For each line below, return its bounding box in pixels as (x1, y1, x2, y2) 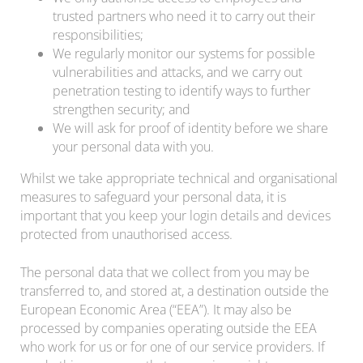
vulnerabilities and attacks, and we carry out (53, 62, 302, 81)
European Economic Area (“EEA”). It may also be (20, 300, 292, 318)
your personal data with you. (53, 137, 214, 156)
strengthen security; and (53, 100, 190, 118)
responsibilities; (53, 25, 143, 44)
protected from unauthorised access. (20, 224, 233, 243)
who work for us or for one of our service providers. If (20, 337, 325, 356)
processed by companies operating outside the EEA (20, 318, 317, 337)
